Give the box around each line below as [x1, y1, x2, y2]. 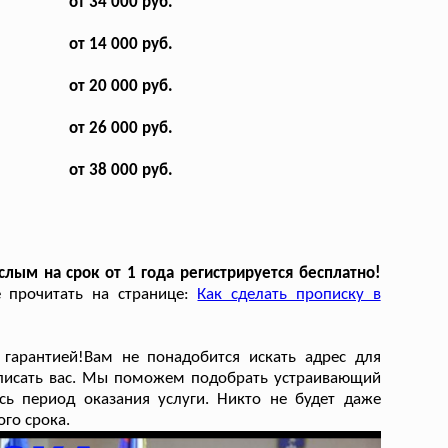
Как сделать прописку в [197, 285, 381, 303]
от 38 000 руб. [68, 161, 173, 179]
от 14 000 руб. [68, 35, 173, 53]
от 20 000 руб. [68, 77, 173, 95]
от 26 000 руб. [68, 119, 173, 137]
